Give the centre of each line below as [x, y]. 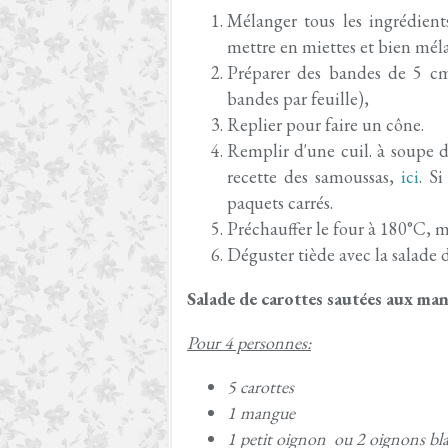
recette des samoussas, [314, 176]
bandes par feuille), [298, 98]
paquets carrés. [280, 202]
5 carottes [260, 386]
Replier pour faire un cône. [325, 124]
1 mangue [261, 412]
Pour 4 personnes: [249, 342]
